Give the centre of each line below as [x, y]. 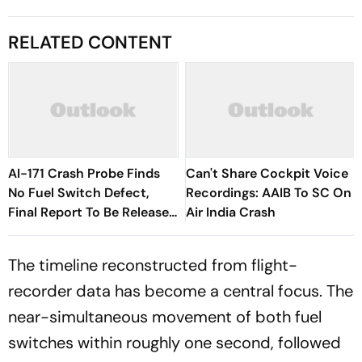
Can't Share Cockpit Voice [267, 173]
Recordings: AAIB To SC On [269, 193]
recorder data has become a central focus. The [181, 291]
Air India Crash [231, 212]
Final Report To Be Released [93, 212]
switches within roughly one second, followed [175, 343]
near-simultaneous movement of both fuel [165, 317]
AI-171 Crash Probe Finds [84, 173]
